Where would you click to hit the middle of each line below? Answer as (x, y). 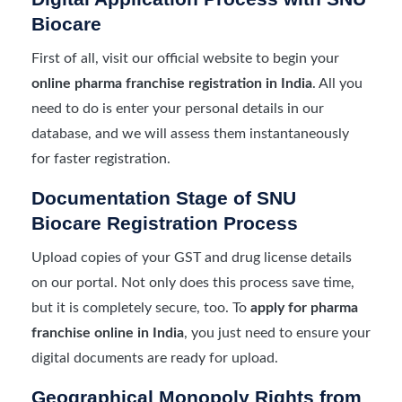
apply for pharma (304, 307)
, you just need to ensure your (277, 332)
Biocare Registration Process (165, 223)
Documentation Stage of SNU (164, 197)
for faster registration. (101, 158)
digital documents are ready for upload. (155, 358)
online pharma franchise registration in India (172, 83)
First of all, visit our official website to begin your (185, 58)
